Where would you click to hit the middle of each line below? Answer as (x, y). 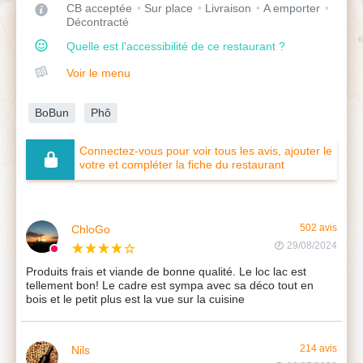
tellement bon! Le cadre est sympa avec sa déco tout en (170, 285)
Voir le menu (98, 73)
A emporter (292, 8)
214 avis (318, 348)
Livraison (228, 8)
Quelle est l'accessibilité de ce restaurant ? (176, 46)
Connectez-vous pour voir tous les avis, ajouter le (206, 150)
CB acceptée (99, 8)
